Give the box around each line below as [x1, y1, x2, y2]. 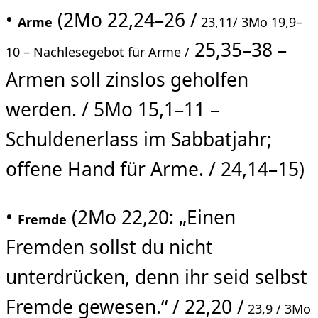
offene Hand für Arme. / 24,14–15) [6, 155, 305, 182]
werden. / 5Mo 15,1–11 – [6, 96, 219, 122]
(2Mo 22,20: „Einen [67, 204, 236, 231]
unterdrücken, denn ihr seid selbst [6, 264, 307, 290]
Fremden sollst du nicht [6, 234, 213, 261]
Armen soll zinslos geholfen [6, 66, 248, 92]
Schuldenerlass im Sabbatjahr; [6, 126, 272, 152]
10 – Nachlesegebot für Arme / [6, 43, 190, 60]
